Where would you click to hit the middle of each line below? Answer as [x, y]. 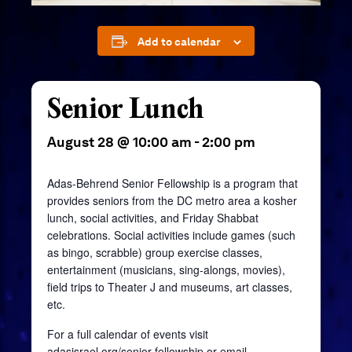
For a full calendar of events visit [128, 334]
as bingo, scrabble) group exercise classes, [155, 253]
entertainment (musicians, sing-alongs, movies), [166, 270]
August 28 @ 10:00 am [119, 142]
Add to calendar [179, 42]
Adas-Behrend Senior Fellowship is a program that [172, 183]
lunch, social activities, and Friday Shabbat [153, 218]
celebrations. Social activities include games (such [171, 235]
